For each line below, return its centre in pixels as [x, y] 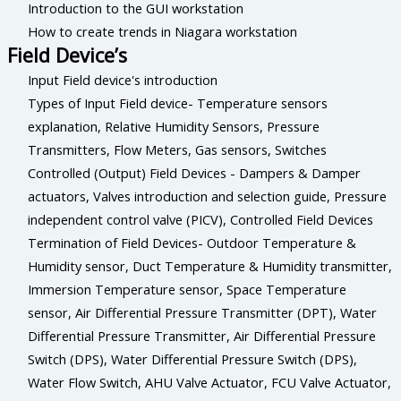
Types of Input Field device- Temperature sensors [178, 102]
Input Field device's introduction [123, 79]
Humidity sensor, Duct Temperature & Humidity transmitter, [210, 265]
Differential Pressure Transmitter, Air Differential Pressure [202, 335]
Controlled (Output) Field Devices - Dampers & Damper [195, 172]
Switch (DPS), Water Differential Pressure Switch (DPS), [193, 358]
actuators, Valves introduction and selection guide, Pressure [208, 196]
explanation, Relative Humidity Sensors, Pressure [174, 126]
